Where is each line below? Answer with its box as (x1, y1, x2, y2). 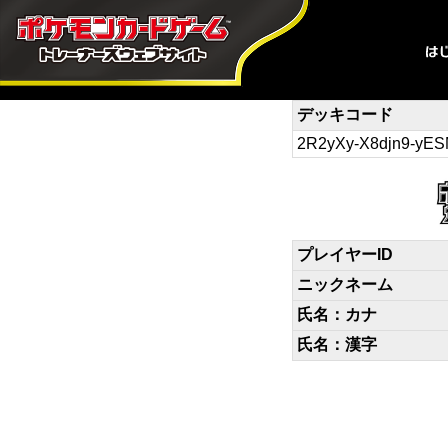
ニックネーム (297, 276, 393, 293)
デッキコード (297, 106, 393, 123)
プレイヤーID (297, 246, 393, 263)
